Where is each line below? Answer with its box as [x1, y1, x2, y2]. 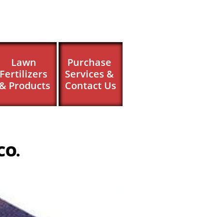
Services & [65, 67, 114, 80]
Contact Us [65, 79, 116, 92]
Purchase [67, 56, 111, 69]
